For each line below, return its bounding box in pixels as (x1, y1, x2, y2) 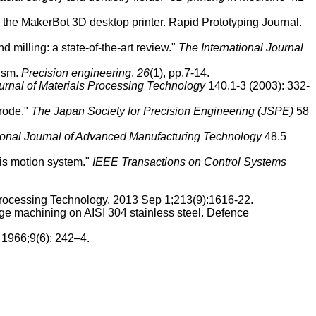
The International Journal (178, 41, 303, 54)
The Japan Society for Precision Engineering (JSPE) (31, 104, 293, 117)
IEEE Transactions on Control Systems (92, 155, 286, 168)
